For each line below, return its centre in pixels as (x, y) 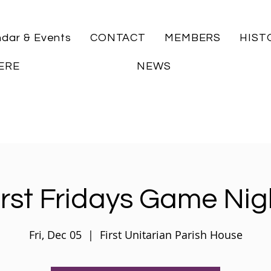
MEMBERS (193, 38)
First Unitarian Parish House (171, 234)
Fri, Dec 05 (55, 234)
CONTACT (118, 38)
